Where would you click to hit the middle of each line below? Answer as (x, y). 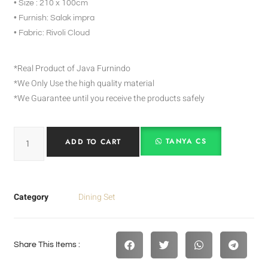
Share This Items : (47, 244)
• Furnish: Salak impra (54, 18)
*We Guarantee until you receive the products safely (109, 99)
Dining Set (97, 197)
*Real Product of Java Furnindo (72, 69)
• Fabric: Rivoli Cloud (52, 33)
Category (31, 197)
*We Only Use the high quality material (84, 84)
